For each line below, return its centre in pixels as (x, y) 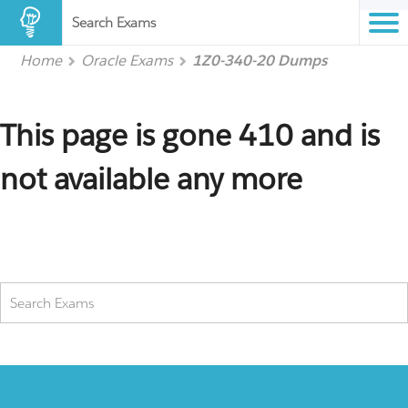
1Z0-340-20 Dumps (260, 61)
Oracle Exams (127, 61)
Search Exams (114, 22)
